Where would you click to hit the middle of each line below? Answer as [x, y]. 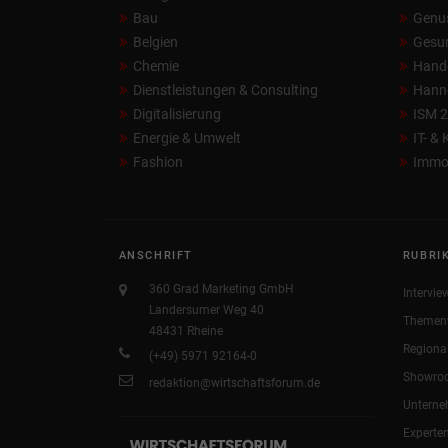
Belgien [155, 42]
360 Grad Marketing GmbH [221, 289]
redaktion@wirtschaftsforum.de [234, 383]
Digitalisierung [176, 114]
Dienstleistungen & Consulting [225, 90]
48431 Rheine [185, 331]
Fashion [157, 162]
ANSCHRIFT [155, 256]
